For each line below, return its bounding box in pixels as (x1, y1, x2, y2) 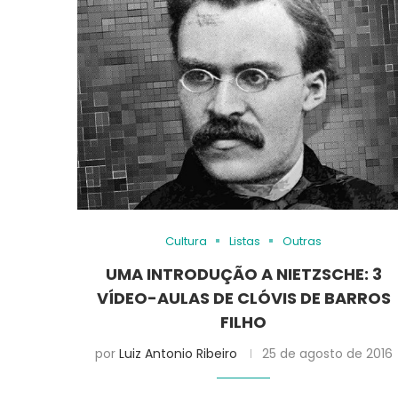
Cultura (165, 232, 208, 250)
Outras (283, 232, 322, 250)
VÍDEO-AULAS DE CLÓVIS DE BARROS (96, 286, 391, 309)
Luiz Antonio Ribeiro (118, 344, 237, 362)
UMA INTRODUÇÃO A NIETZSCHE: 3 (105, 262, 382, 285)
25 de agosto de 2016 (261, 344, 393, 362)
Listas (229, 232, 261, 250)
